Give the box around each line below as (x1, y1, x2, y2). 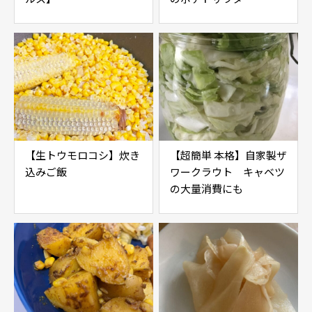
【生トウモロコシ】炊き (25, 148, 140, 162)
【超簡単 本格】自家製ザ (170, 148, 287, 162)
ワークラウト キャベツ (170, 164, 285, 179)
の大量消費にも (170, 181, 243, 196)
